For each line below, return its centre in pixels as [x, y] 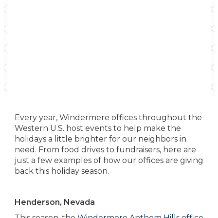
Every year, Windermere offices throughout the [108, 118]
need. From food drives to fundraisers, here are [105, 150]
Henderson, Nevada [55, 202]
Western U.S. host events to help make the [98, 128]
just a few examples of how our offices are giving [109, 160]
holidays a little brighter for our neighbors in [100, 139]
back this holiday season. [62, 171]
